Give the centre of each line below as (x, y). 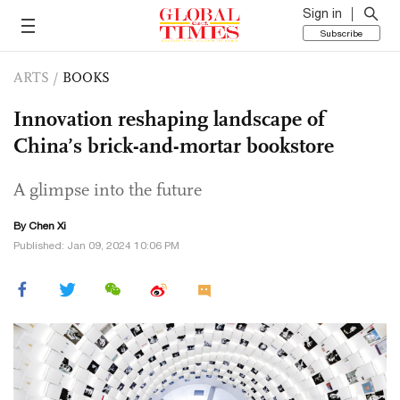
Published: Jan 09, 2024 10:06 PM (96, 246)
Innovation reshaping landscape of (169, 119)
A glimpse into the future (108, 189)
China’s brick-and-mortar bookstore (174, 146)
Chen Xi (47, 226)
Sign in (322, 13)
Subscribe (342, 33)
